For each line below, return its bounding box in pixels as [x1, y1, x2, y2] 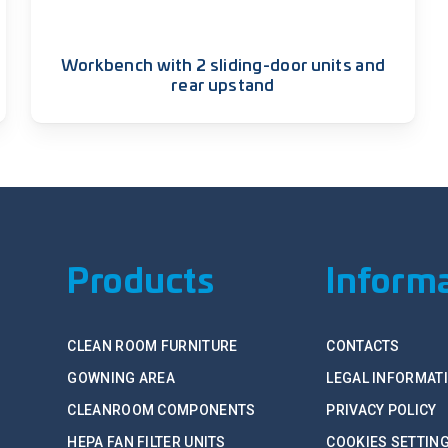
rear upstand [171, 77, 275, 94]
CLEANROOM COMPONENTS [67, 402, 256, 419]
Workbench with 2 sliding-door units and [60, 57, 386, 74]
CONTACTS [326, 338, 400, 355]
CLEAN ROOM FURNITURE [67, 338, 238, 355]
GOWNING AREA [67, 370, 176, 387]
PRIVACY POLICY [326, 402, 437, 419]
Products [67, 266, 215, 301]
